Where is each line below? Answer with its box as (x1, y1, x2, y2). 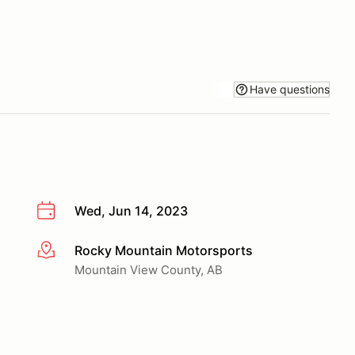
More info (36, 242, 94, 259)
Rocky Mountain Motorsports (74, 242, 253, 258)
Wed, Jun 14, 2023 (74, 203, 188, 219)
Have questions (250, 82, 330, 96)
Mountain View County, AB (74, 261, 223, 277)
